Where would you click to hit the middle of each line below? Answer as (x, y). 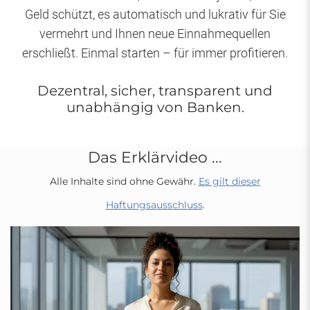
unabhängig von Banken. (155, 107)
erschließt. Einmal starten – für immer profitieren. (155, 53)
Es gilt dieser (229, 181)
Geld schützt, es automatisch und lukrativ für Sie (155, 14)
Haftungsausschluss (154, 205)
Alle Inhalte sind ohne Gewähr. (124, 181)
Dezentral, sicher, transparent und (155, 91)
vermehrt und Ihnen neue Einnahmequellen (155, 34)
